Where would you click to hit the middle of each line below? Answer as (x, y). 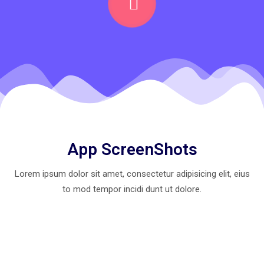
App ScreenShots (132, 149)
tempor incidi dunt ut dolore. (147, 189)
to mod (78, 189)
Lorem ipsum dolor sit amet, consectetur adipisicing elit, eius (132, 174)
